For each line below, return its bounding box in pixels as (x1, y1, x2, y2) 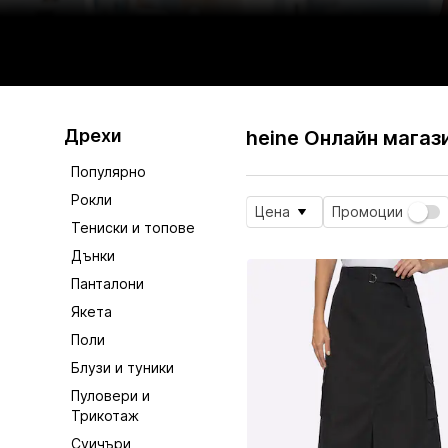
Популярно (71, 163, 147, 181)
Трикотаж (71, 407, 140, 425)
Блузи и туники (71, 359, 175, 377)
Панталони (71, 275, 145, 293)
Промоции (332, 203, 404, 221)
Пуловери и (71, 387, 151, 405)
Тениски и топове (71, 219, 196, 237)
